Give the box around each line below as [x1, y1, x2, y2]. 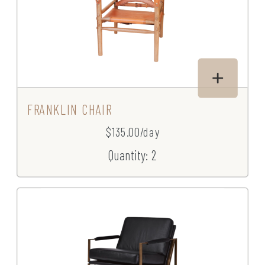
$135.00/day [106, 124, 159, 140]
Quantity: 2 [108, 147, 157, 163]
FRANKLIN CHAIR [27, 101, 112, 118]
